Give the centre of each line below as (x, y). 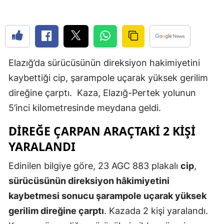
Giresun (196, 135)
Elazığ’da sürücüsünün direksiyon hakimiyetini (104, 62)
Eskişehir (198, 94)
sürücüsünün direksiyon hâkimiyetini (89, 180)
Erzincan (198, 53)
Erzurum (198, 74)
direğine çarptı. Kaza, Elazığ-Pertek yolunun (102, 92)
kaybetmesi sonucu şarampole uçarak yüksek (107, 195)
